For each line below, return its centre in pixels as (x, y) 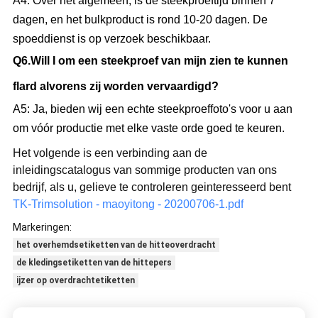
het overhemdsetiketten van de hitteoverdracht (116, 245)
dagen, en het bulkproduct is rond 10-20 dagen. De (140, 19)
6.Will (35, 60)
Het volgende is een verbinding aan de (110, 153)
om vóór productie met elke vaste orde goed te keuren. (148, 128)
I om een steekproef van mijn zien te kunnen (169, 60)
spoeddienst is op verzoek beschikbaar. (111, 38)
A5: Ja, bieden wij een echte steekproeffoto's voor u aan (152, 109)
